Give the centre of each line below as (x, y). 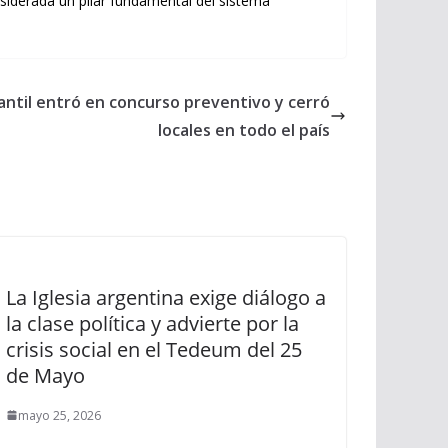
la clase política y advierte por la (152, 323)
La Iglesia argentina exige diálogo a (166, 297)
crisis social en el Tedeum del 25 (154, 349)
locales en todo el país (244, 129)
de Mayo (45, 375)
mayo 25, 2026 (59, 415)
